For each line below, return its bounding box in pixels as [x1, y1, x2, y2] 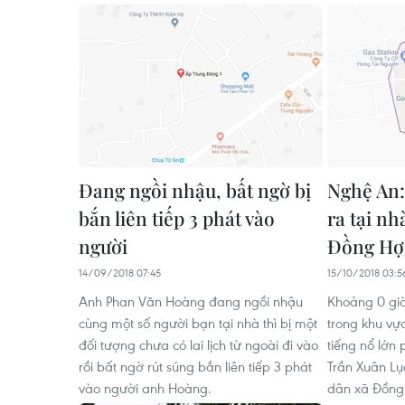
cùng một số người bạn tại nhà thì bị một [79, 314, 317, 333]
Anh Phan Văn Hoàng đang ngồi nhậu [79, 292, 303, 311]
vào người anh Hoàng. [79, 379, 212, 398]
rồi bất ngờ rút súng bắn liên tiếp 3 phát [79, 357, 312, 376]
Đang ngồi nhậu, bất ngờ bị [79, 177, 311, 203]
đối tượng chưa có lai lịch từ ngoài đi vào [79, 335, 318, 354]
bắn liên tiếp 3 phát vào [79, 205, 275, 231]
